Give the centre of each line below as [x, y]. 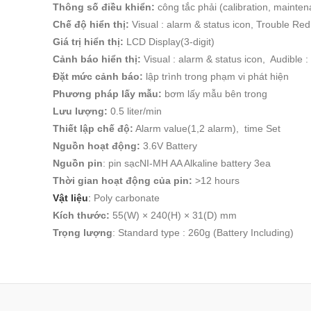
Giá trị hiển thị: [88, 42]
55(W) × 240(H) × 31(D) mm [173, 215]
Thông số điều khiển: [104, 7]
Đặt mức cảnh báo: [98, 76]
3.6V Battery [169, 146]
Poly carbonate [125, 198]
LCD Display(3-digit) [169, 42]
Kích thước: [81, 215]
